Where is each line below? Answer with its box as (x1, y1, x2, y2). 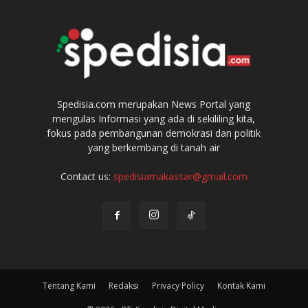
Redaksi (109, 279, 139, 291)
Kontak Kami (217, 279, 265, 291)
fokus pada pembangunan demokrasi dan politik (47, 126, 261, 140)
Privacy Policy (152, 279, 204, 291)
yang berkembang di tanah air (87, 140, 220, 154)
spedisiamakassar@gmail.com (113, 169, 247, 183)
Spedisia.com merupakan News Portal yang (57, 97, 251, 111)
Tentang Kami (43, 279, 96, 291)
